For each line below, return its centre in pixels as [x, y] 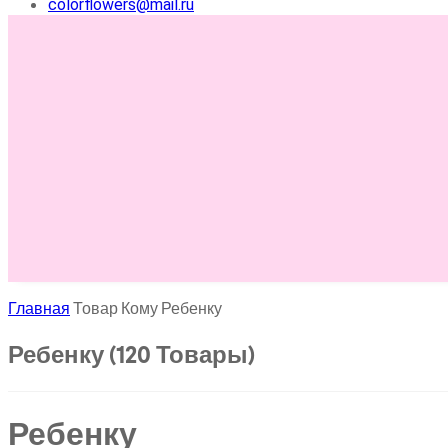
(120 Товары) [182, 354]
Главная [39, 308]
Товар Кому [117, 308]
